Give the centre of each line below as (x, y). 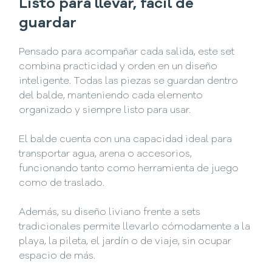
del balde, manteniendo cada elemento (111, 96)
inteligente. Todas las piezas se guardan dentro (129, 82)
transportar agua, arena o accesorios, (106, 155)
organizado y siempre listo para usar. (105, 111)
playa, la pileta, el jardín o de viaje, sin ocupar (125, 242)
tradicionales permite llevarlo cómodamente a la (135, 227)
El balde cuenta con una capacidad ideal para (126, 140)
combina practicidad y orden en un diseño (118, 67)
